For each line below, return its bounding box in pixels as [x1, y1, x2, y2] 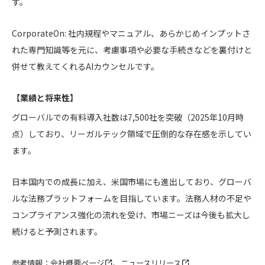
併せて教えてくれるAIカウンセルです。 [12, 60, 159, 73]
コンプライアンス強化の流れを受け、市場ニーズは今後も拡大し [12, 209, 250, 221]
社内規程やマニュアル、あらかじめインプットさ [66, 27, 250, 40]
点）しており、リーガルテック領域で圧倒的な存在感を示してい [12, 128, 251, 140]
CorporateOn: [12, 27, 66, 40]
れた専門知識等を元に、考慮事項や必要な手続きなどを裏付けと [12, 44, 252, 56]
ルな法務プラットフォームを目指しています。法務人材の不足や [12, 192, 251, 205]
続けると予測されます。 [12, 225, 102, 238]
